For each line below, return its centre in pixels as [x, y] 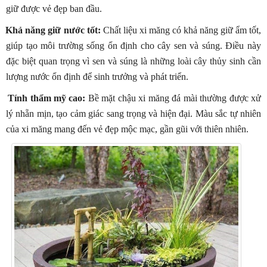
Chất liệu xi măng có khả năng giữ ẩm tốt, [181, 30]
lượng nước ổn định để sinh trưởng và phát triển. [97, 77]
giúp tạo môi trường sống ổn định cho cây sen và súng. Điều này [133, 46]
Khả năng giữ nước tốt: [53, 30]
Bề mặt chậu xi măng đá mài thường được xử [173, 98]
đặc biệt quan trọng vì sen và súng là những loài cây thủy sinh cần [133, 61]
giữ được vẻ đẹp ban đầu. [54, 9]
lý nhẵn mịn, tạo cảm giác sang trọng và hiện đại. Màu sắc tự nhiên [133, 114]
